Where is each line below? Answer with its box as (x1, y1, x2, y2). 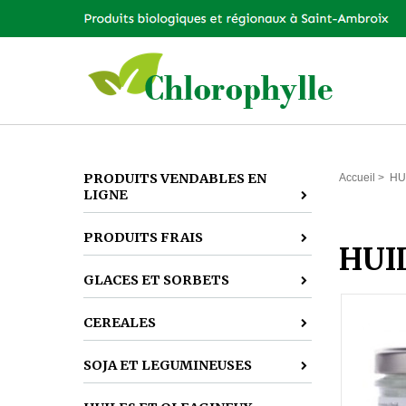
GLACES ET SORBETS (83, 272, 229, 288)
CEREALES (83, 314, 156, 331)
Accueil (339, 171, 375, 184)
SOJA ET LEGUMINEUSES (83, 357, 252, 373)
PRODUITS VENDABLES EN (83, 170, 266, 187)
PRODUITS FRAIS (83, 229, 203, 246)
